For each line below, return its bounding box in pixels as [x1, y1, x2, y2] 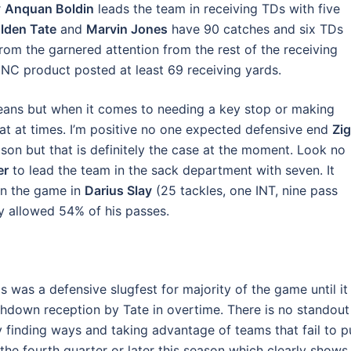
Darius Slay [85, 183, 152, 198]
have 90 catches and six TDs [168, 21, 343, 37]
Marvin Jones [86, 21, 168, 37]
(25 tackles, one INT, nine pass [152, 183, 338, 198]
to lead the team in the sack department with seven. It [9, 162, 335, 178]
